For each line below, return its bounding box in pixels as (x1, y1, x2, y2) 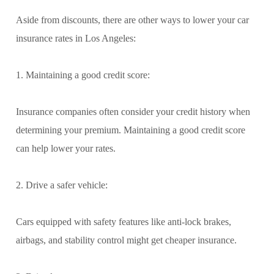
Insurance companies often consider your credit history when (16, 106, 250, 117)
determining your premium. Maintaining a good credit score (16, 124, 245, 135)
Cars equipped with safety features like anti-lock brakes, (16, 216, 231, 227)
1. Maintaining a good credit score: (16, 69, 150, 80)
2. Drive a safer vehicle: (16, 179, 108, 190)
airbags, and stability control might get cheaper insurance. (16, 234, 237, 245)
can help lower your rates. (16, 143, 116, 154)
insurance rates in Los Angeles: (16, 32, 136, 43)
